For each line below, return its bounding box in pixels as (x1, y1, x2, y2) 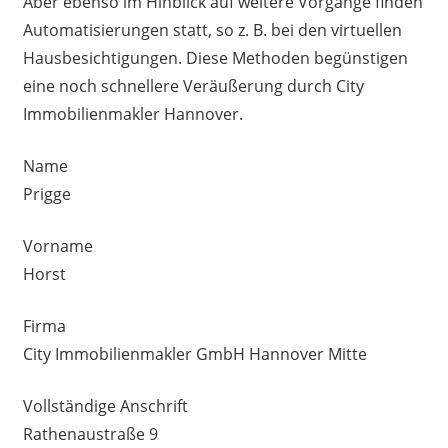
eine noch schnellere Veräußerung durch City (22, 74, 364, 97)
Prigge (22, 182, 71, 205)
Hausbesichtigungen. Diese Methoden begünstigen (22, 46, 408, 69)
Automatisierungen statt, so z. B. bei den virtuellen (22, 18, 402, 41)
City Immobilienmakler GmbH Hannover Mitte (22, 342, 367, 365)
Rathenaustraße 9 (22, 422, 158, 445)
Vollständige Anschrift (22, 394, 188, 417)
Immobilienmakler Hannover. (22, 102, 243, 125)
